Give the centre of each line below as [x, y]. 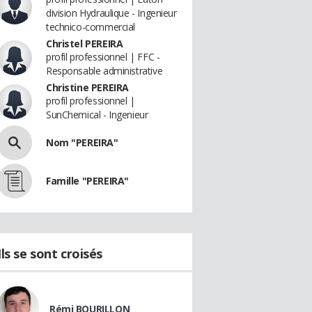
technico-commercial [91, 27]
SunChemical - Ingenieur [97, 115]
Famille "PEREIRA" [87, 181]
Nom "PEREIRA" [82, 142]
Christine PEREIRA [87, 87]
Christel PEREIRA [85, 44]
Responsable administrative [104, 71]
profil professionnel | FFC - [103, 57]
